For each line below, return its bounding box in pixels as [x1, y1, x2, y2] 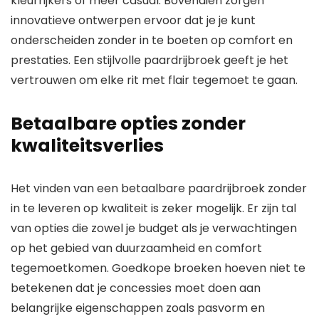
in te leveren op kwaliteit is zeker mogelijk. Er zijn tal [11, 199, 296, 216]
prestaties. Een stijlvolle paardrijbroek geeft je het [11, 51, 288, 68]
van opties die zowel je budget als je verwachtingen [11, 219, 297, 236]
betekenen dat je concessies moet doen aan [11, 279, 261, 296]
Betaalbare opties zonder [11, 110, 246, 136]
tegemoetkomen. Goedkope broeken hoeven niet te [11, 259, 305, 276]
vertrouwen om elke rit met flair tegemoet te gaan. [11, 71, 298, 88]
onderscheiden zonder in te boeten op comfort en [11, 31, 293, 48]
